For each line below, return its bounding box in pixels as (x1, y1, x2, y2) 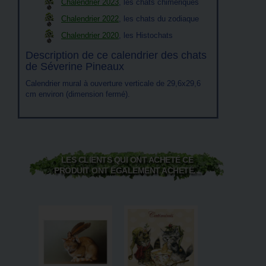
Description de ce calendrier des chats (26, 49, 207, 61)
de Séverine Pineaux (26, 61, 124, 72)
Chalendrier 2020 (61, 31, 119, 40)
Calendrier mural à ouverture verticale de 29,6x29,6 (26, 79, 201, 88)
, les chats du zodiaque (119, 14, 199, 23)
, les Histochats (119, 31, 173, 40)
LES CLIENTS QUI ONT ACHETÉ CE (61, 155, 194, 164)
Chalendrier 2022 (61, 14, 119, 23)
